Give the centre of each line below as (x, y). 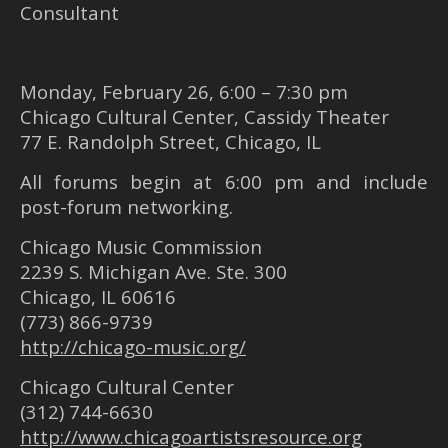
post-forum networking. (126, 206)
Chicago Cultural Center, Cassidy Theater (204, 116)
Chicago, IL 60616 (98, 296)
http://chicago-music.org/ (133, 346)
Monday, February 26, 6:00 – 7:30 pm (184, 91)
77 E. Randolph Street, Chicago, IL (170, 141)
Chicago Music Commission (141, 246)
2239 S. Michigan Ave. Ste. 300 (153, 271)
